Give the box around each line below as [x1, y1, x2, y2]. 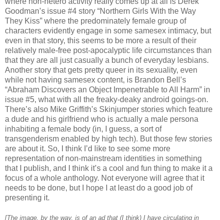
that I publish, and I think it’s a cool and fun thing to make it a [5, 164, 213, 173]
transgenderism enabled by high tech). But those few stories [5, 135, 212, 143]
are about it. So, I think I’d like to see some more [5, 144, 170, 153]
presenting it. [5, 193, 50, 202]
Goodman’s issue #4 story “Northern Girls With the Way [5, 7, 196, 16]
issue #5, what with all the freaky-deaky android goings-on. [5, 95, 208, 104]
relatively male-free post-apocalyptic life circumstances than [5, 46, 212, 55]
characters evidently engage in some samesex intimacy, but [5, 27, 211, 35]
